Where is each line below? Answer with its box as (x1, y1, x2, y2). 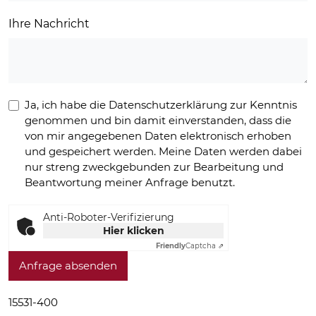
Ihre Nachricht (8, 16, 90, 30)
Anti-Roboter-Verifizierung (43, 210, 174, 224)
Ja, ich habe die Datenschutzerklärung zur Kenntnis (24, 97, 297, 111)
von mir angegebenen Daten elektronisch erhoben (24, 128, 291, 142)
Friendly (156, 241, 186, 250)
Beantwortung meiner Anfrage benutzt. (24, 175, 235, 189)
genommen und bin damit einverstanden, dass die (24, 113, 291, 127)
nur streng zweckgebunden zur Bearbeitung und (24, 159, 284, 174)
